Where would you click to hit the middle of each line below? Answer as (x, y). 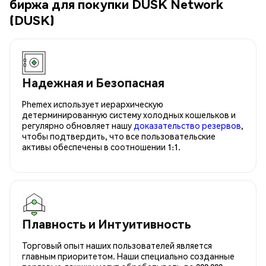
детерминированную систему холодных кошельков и (129, 114)
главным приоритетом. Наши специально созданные (128, 256)
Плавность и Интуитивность (107, 224)
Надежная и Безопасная (93, 82)
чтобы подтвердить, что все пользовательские (119, 136)
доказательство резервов (187, 125)
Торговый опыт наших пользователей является (117, 245)
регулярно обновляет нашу (78, 125)
